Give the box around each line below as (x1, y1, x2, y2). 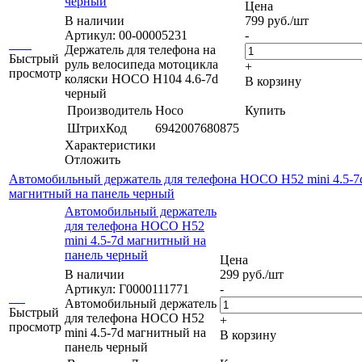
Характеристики (65, 137, 156, 152)
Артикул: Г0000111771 (65, 281, 189, 296)
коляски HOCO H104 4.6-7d (65, 71, 218, 86)
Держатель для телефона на (65, 42, 216, 57)
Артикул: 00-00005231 (65, 27, 187, 42)
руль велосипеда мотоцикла (65, 57, 218, 71)
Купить (245, 103, 285, 117)
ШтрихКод (67, 120, 127, 135)
